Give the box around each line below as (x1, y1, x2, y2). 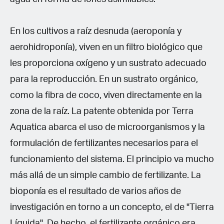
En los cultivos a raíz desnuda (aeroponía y (10, 26, 181, 36)
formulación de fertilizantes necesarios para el (10, 138, 198, 148)
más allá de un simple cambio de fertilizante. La (10, 170, 201, 180)
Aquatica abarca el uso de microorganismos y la (10, 122, 205, 132)
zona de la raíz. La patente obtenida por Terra (10, 106, 193, 116)
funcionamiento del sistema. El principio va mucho (10, 154, 214, 164)
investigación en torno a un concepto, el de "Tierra (10, 202, 214, 212)
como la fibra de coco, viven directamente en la (10, 90, 202, 100)
